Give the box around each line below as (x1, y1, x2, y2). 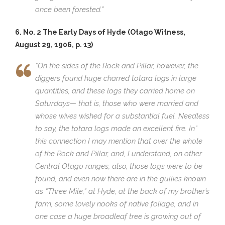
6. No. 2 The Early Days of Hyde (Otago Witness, (15, 28, 185, 36)
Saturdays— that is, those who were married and (35, 98, 198, 108)
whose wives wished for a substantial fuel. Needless (35, 111, 209, 121)
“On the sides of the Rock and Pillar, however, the (35, 61, 198, 70)
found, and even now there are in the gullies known (35, 174, 206, 183)
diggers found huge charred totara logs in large (35, 73, 196, 83)
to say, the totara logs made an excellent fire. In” (35, 124, 197, 133)
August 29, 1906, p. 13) (15, 40, 93, 49)
